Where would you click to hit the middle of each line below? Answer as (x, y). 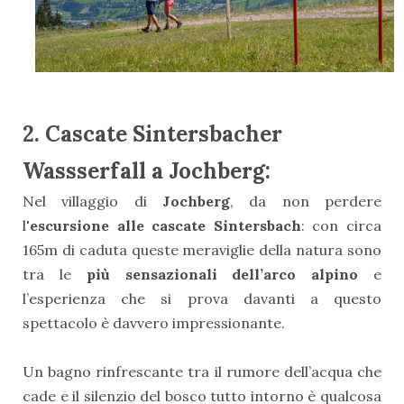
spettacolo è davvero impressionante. (156, 323)
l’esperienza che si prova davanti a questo (202, 299)
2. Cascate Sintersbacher (152, 134)
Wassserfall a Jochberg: (147, 171)
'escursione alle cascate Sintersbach (164, 226)
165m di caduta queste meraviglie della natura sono (202, 250)
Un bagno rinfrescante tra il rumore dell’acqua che (202, 372)
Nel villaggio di (92, 202)
